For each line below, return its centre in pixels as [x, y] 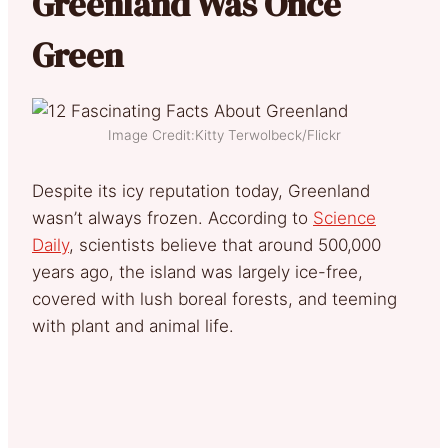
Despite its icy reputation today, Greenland [201, 190]
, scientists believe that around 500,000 [225, 244]
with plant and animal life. [133, 325]
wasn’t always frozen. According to [172, 217]
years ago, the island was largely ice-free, [197, 271]
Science [344, 217]
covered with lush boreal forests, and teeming [214, 298]
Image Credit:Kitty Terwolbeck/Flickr [224, 134]
